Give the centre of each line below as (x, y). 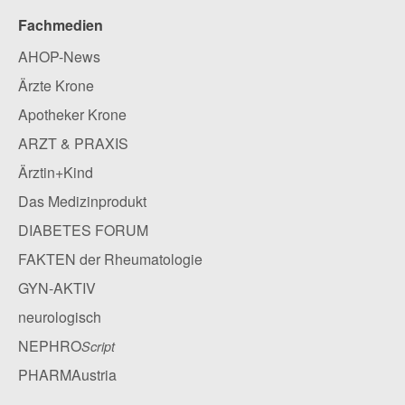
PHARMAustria (67, 375)
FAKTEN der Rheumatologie (110, 259)
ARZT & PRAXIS (73, 144)
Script (98, 347)
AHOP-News (59, 57)
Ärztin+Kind (56, 173)
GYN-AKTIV (57, 288)
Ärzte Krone (56, 86)
